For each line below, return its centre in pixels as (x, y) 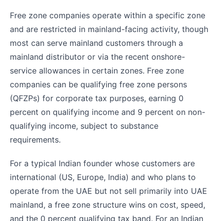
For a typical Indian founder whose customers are (102, 164)
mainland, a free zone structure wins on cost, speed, (108, 205)
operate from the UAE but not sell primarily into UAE (109, 191)
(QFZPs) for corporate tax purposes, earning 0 (97, 98)
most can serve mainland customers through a (96, 43)
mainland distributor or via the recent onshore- (97, 57)
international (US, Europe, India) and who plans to (103, 177)
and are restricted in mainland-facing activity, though (109, 29)
